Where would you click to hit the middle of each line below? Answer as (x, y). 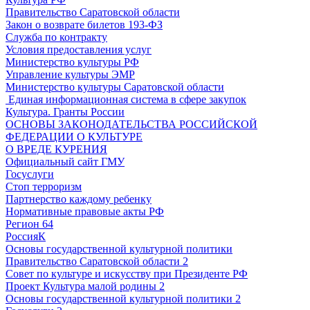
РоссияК (26, 236)
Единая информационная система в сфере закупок (126, 99)
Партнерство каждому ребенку (79, 199)
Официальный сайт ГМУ (65, 161)
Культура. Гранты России (65, 111)
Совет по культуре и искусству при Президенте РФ (127, 273)
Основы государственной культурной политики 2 (123, 298)
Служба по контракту (56, 37)
